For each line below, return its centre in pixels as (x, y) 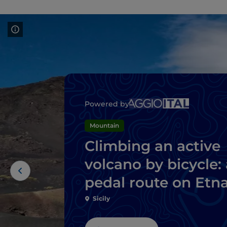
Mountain (104, 125)
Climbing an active (153, 146)
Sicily (101, 198)
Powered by (107, 104)
